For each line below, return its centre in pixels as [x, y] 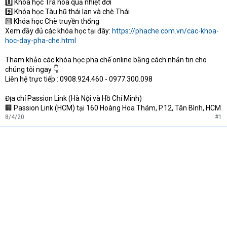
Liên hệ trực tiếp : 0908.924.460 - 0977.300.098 [79, 79]
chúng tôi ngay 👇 [32, 70]
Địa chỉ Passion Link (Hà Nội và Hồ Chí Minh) [73, 99]
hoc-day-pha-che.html [41, 41]
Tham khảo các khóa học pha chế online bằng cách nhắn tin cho [106, 60]
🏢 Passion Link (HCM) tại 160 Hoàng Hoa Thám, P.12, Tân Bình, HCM [113, 108]
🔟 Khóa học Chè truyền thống [52, 22]
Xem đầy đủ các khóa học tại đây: [58, 31]
